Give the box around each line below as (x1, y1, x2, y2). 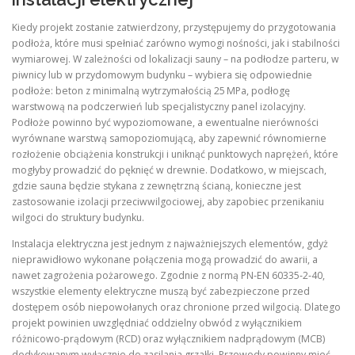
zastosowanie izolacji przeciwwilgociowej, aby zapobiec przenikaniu (12, 194, 324, 208)
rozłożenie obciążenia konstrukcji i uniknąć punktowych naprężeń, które (12, 147, 338, 161)
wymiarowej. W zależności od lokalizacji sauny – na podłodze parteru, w (12, 52, 339, 66)
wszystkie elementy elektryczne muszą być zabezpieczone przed (12, 284, 310, 298)
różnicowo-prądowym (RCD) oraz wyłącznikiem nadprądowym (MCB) (12, 331, 325, 345)
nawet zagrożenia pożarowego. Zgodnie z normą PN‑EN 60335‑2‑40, (12, 268, 325, 282)
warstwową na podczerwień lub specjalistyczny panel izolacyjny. (12, 99, 306, 113)
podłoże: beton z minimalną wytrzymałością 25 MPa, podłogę (12, 83, 290, 97)
